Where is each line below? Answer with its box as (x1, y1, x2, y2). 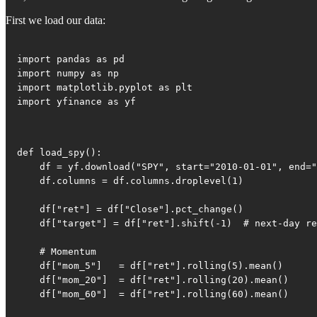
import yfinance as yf (17, 96, 136, 108)
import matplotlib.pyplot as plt (17, 82, 192, 93)
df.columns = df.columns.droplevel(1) (17, 175, 243, 187)
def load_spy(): (17, 147, 102, 158)
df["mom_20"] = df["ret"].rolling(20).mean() (17, 275, 289, 286)
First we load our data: (6, 14, 105, 27)
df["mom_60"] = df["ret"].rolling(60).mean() (17, 289, 289, 300)
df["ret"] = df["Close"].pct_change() (17, 204, 243, 215)
